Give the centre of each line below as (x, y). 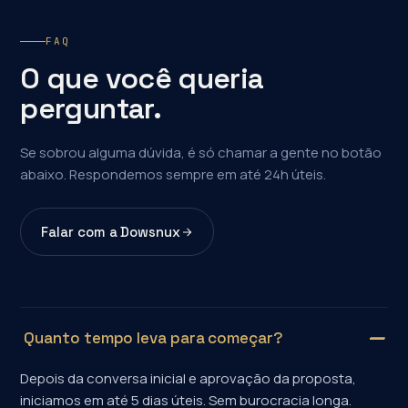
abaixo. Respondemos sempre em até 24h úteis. (173, 174)
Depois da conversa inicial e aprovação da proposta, (189, 378)
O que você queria (142, 78)
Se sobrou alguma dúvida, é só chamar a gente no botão (201, 153)
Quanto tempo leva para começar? (153, 338)
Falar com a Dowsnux (111, 232)
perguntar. (91, 108)
